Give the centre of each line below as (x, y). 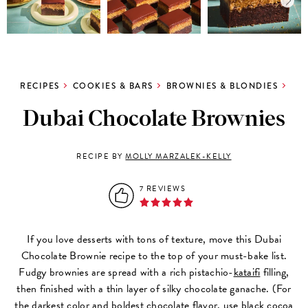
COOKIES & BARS (113, 86)
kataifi (247, 272)
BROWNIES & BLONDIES (222, 86)
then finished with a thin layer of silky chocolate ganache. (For (154, 288)
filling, (275, 272)
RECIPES (40, 86)
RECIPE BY (101, 156)
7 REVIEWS (163, 188)
